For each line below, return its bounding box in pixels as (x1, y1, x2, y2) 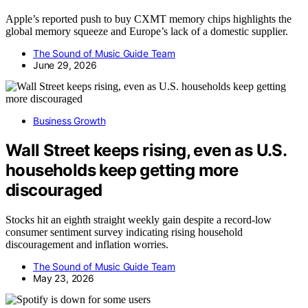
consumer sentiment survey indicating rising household (5, 226, 243, 239)
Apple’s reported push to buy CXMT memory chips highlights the (5, 13, 291, 25)
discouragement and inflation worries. (5, 239, 168, 251)
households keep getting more (5, 160, 239, 181)
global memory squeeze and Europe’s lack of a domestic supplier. (5, 25, 288, 38)
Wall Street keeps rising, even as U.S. (5, 140, 287, 161)
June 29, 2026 (33, 59, 97, 71)
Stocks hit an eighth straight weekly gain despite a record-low (5, 214, 272, 226)
